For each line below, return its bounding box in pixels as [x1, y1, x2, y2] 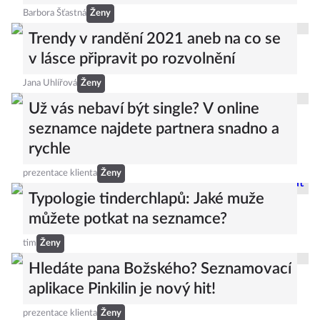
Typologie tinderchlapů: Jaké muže [29, 191, 264, 206]
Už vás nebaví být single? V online [29, 101, 259, 116]
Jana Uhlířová [23, 79, 77, 88]
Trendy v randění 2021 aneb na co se [29, 31, 281, 46]
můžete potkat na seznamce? [29, 211, 227, 226]
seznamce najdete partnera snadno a [29, 121, 279, 136]
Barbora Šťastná [23, 9, 86, 18]
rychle [29, 141, 71, 156]
